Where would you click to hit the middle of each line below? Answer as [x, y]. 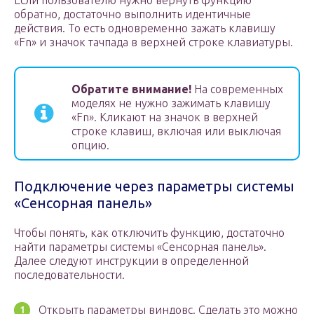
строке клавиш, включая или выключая [176, 131]
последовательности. [69, 275]
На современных [237, 89]
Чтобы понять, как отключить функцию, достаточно [149, 233]
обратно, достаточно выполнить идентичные [132, 14]
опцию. [90, 145]
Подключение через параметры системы [154, 186]
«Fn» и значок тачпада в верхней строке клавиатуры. [153, 42]
